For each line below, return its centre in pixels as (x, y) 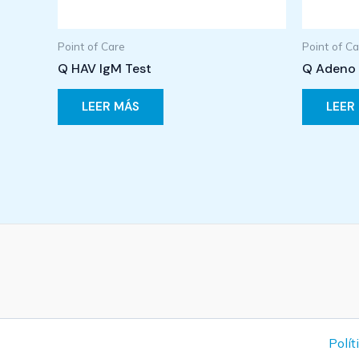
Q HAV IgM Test (105, 69)
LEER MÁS (111, 106)
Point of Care (91, 46)
